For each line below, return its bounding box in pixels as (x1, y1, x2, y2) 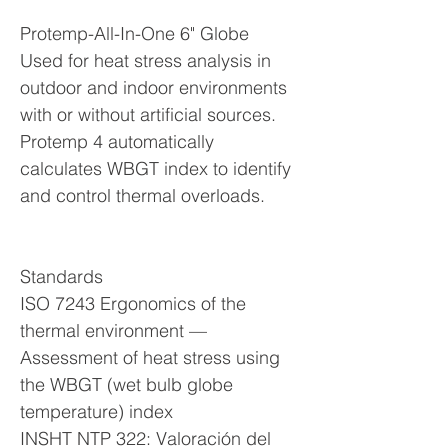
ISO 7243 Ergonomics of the (20, 292, 246, 315)
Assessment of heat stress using (20, 346, 280, 369)
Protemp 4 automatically (20, 130, 214, 153)
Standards (20, 265, 103, 288)
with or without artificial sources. (20, 103, 276, 126)
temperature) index (20, 400, 173, 423)
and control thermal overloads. (20, 184, 265, 207)
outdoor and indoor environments (20, 76, 287, 99)
